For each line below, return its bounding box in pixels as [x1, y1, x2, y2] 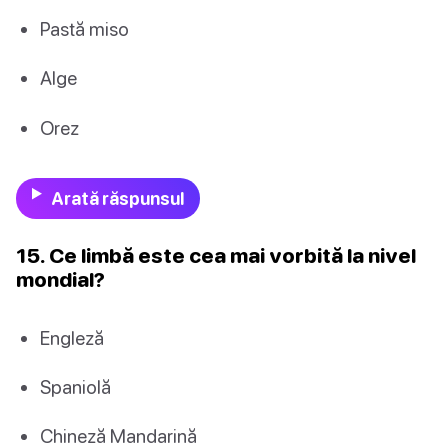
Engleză [40, 325, 104, 349]
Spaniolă [40, 375, 111, 399]
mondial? [16, 266, 105, 291]
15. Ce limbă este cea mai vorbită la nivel [16, 242, 416, 267]
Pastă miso [40, 17, 129, 41]
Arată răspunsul [50, 187, 184, 209]
